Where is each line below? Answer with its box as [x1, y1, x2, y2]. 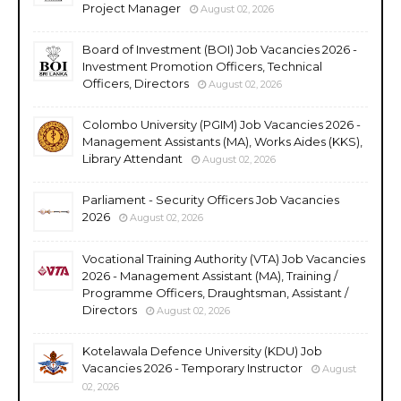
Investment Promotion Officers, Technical [82, 58, 322, 73]
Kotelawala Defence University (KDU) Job [82, 343, 322, 358]
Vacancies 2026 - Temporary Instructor [82, 360, 303, 375]
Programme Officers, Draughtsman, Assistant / [82, 285, 348, 300]
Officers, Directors [82, 75, 189, 90]
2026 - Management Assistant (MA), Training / [82, 268, 337, 283]
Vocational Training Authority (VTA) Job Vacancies [82, 251, 365, 266]
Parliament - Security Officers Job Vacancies [82, 192, 339, 207]
